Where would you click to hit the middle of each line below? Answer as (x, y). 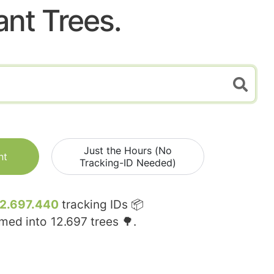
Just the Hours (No (128, 151)
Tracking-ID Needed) (128, 163)
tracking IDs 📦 (101, 205)
